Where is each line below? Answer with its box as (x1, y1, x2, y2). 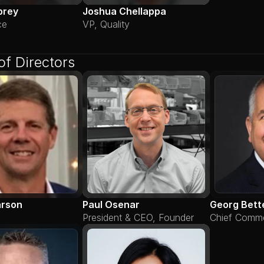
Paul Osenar (82, 199, 140, 210)
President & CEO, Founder (82, 212, 194, 223)
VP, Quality (82, 18, 130, 30)
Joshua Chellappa (82, 5, 166, 17)
